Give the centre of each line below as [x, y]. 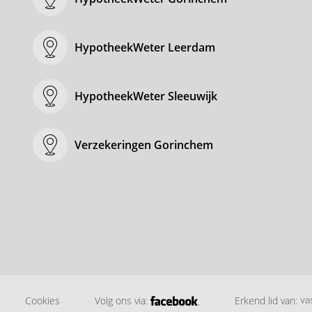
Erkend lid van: [266, 301]
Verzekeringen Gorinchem [144, 145]
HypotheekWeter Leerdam [145, 47]
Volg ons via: [121, 301]
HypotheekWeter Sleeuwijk [146, 96]
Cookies [42, 301]
